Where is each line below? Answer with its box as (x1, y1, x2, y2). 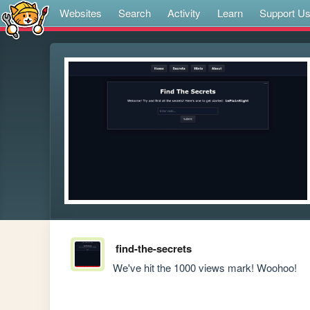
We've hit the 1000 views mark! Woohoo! (113, 260, 298, 275)
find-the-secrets (115, 241, 192, 257)
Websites (60, 6, 102, 20)
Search (118, 6, 151, 20)
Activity (167, 6, 201, 20)
